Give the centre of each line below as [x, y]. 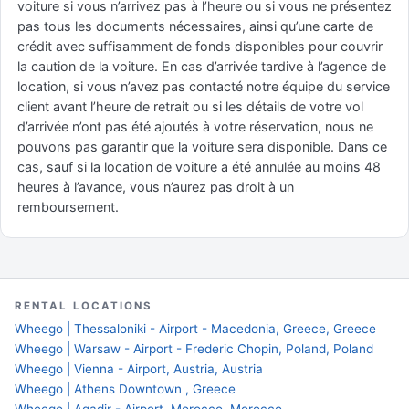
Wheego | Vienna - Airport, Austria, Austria [139, 369]
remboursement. [68, 207]
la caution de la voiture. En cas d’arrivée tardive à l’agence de [202, 66]
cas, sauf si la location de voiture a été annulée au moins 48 [199, 167]
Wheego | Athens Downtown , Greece [125, 389]
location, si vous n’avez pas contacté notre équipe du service [204, 86]
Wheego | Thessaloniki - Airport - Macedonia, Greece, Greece [195, 329]
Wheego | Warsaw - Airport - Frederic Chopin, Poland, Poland [194, 349]
